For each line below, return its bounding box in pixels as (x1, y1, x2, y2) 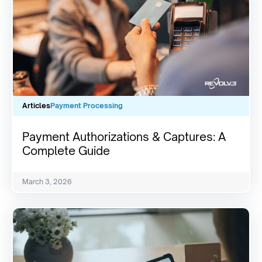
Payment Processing (50, 101, 123, 111)
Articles (22, 101, 50, 111)
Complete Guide (22, 144, 110, 158)
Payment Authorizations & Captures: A (22, 130, 226, 144)
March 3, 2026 (22, 177, 72, 187)
